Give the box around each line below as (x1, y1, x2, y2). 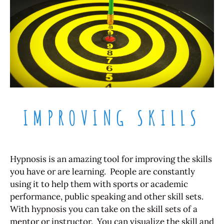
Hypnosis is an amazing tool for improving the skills (10, 153, 212, 164)
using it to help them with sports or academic (10, 178, 188, 189)
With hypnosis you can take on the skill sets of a (10, 203, 197, 214)
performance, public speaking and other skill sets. (10, 190, 205, 202)
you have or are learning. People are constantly (10, 165, 195, 177)
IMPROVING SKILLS (22, 104, 201, 130)
